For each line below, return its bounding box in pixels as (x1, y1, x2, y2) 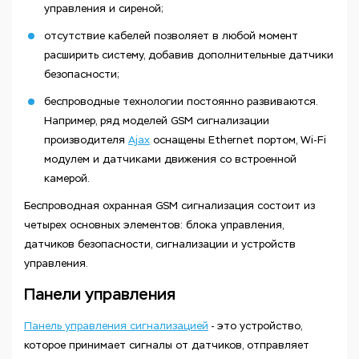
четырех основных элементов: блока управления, (24, 219, 284, 231)
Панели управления (24, 284, 175, 305)
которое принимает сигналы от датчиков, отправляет (24, 339, 309, 351)
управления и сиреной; (44, 2, 163, 14)
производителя (44, 134, 128, 146)
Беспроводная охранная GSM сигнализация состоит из (24, 200, 315, 212)
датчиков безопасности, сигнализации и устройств (24, 238, 296, 250)
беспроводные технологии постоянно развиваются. (44, 95, 317, 107)
